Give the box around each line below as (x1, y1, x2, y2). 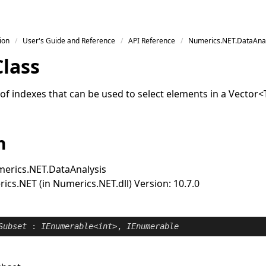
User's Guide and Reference (23, 36, 116, 46)
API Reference (128, 36, 176, 46)
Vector (229, 87, 259, 100)
